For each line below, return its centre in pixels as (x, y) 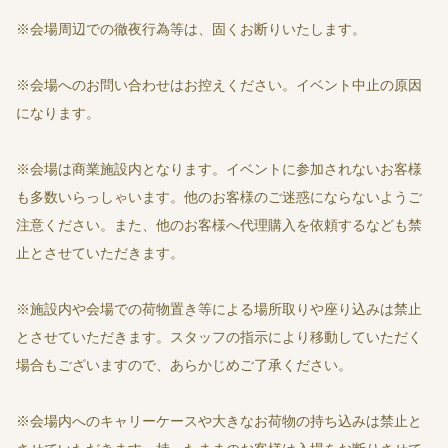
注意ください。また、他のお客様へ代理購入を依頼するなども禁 (219, 225)
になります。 (58, 113)
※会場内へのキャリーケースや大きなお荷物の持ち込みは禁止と (219, 421)
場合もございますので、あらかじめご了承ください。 (184, 365)
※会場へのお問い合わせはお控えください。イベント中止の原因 (219, 85)
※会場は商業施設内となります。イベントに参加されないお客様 (219, 169)
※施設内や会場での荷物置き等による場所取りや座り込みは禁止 (219, 309)
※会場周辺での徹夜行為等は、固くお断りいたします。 (191, 29)
